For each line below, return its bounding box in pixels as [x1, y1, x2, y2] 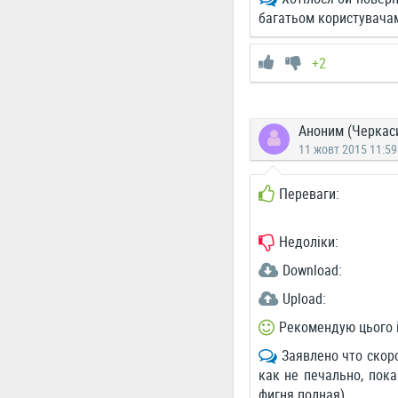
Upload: [282, 289, 326, 308]
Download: [282, 260, 342, 280]
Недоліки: [278, 232, 338, 251]
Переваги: [278, 184, 339, 203]
